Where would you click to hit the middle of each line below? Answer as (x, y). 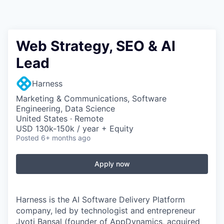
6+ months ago (66, 138)
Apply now (112, 164)
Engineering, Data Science (65, 108)
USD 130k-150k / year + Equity (75, 128)
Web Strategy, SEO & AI (96, 46)
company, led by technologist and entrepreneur (106, 210)
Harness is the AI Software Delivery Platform (100, 199)
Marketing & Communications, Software (91, 98)
